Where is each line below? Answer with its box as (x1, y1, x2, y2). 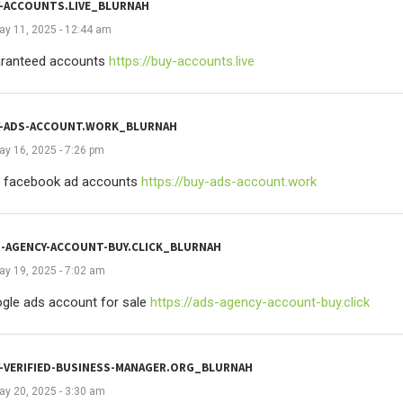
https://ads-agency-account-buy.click (149, 293, 370, 310)
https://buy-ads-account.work (140, 173, 317, 190)
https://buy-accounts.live (108, 52, 255, 69)
